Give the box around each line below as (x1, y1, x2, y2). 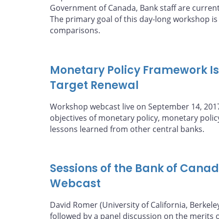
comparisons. (50, 25, 100, 36)
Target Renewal (50, 78, 139, 93)
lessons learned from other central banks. (50, 123, 204, 134)
